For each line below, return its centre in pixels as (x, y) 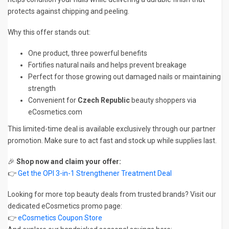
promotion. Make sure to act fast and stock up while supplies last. (112, 141)
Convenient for (53, 100)
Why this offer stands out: (49, 32)
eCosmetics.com (55, 112)
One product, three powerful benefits (88, 53)
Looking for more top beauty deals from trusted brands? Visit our (112, 194)
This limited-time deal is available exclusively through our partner (112, 129)
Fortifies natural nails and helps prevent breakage (107, 65)
